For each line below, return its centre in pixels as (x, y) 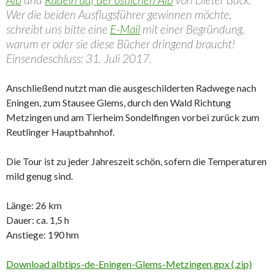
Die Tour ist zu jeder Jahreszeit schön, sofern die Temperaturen (136, 161)
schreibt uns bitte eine (58, 29)
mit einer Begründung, (192, 29)
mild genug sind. (39, 176)
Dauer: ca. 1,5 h (38, 220)
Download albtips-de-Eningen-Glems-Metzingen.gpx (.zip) (129, 264)
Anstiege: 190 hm (43, 235)
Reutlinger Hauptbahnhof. (60, 132)
